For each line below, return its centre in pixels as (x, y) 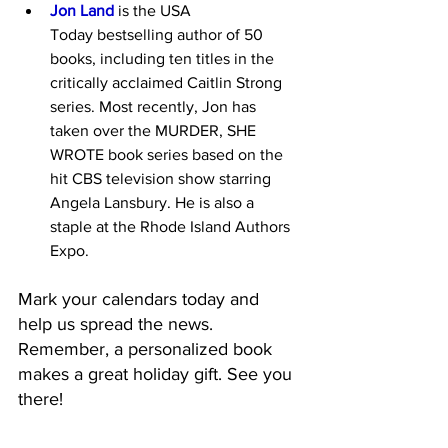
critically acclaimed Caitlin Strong (168, 82)
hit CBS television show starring (162, 178)
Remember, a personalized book (147, 349)
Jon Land (82, 10)
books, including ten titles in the (164, 58)
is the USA (154, 10)
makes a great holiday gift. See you (157, 374)
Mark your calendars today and (141, 299)
